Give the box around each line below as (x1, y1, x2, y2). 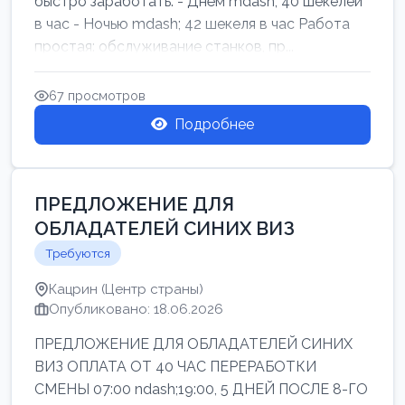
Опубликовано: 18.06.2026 (49, 301, 223, 317)
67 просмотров (49, 88, 146, 103)
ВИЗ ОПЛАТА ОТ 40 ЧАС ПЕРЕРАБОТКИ (34, 358, 316, 375)
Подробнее (174, 116, 254, 133)
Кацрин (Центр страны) (49, 281, 203, 297)
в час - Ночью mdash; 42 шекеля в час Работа (34, 15, 350, 33)
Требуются (45, 246, 110, 260)
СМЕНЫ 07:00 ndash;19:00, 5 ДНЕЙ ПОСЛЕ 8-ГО (34, 381, 368, 398)
